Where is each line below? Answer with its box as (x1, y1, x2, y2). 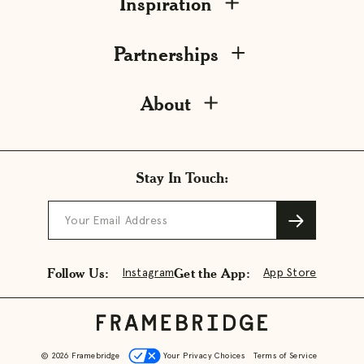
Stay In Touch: (135, 168, 228, 187)
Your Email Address (65, 215, 168, 227)
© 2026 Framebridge (41, 352, 119, 361)
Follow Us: (47, 265, 110, 282)
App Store (263, 267, 317, 279)
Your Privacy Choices (160, 352, 245, 361)
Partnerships (113, 41, 219, 66)
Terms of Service (253, 352, 318, 361)
